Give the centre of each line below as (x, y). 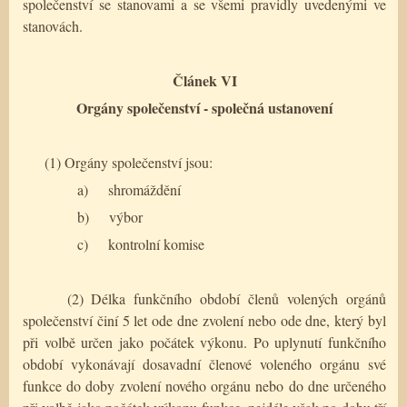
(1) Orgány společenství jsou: (129, 162)
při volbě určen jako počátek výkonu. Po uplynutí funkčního (204, 342)
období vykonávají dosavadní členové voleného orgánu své (204, 363)
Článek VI (204, 80)
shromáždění (144, 189)
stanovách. (53, 25)
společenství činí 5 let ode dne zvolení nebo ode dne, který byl (204, 320)
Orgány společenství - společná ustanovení (204, 107)
